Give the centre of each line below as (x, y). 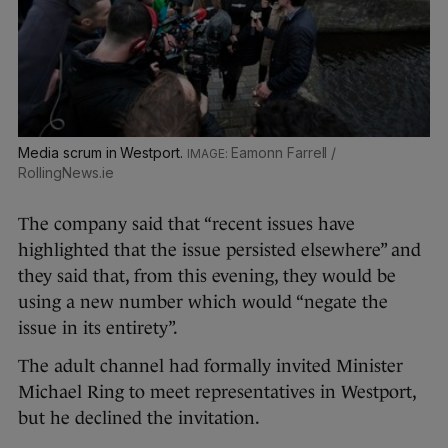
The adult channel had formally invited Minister (210, 366)
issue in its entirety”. (98, 328)
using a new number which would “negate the (203, 302)
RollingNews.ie (66, 173)
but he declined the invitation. (139, 418)
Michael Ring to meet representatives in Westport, (217, 392)
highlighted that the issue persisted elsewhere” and (219, 250)
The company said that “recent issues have (186, 224)
